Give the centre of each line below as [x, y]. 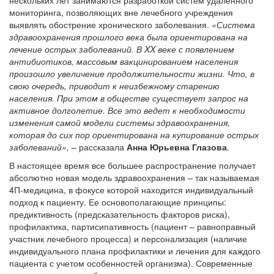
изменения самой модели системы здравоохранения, [120, 122]
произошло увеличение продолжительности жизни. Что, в [132, 73]
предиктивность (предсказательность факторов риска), [120, 214]
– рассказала [99, 146]
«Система [233, 24]
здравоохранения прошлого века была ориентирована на [128, 36]
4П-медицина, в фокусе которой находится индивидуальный [131, 189]
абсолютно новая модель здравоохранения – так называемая [134, 177]
